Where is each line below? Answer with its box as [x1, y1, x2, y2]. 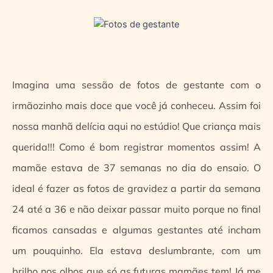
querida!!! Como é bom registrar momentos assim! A [12, 140, 261, 153]
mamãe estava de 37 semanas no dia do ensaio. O [12, 161, 261, 174]
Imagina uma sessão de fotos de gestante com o [12, 78, 261, 91]
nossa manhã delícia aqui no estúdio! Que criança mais [12, 119, 261, 132]
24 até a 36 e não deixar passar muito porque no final [12, 202, 261, 215]
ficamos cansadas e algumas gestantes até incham [12, 223, 261, 236]
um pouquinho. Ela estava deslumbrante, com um [12, 244, 261, 257]
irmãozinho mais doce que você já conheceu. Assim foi [12, 99, 261, 112]
